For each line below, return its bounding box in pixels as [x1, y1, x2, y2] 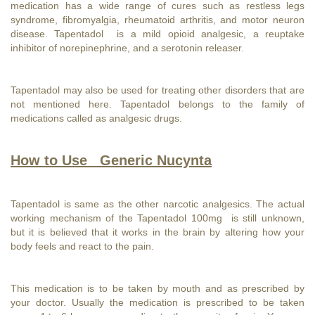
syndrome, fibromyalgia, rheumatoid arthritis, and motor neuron [11, 13, 304, 25]
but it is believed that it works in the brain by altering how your [11, 226, 304, 238]
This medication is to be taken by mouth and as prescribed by [11, 282, 304, 294]
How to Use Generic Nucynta [11, 152, 212, 168]
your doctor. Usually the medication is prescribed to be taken [11, 296, 304, 308]
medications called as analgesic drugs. [11, 112, 188, 124]
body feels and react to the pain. [11, 240, 160, 252]
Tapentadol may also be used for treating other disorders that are [11, 84, 304, 96]
